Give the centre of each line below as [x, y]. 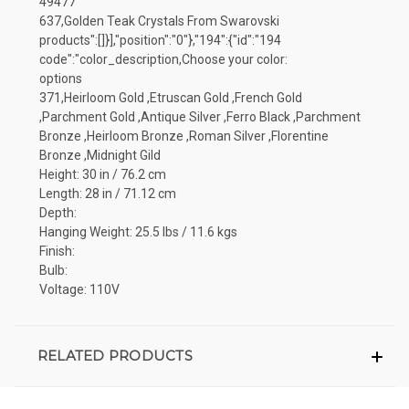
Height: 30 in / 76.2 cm [103, 174]
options [61, 78]
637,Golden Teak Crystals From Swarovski [159, 21]
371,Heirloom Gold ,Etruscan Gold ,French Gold [171, 97]
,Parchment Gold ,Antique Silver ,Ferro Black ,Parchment [200, 116]
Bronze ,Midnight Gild [100, 155]
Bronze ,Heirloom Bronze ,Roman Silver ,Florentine [184, 136]
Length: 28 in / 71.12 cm [108, 193]
